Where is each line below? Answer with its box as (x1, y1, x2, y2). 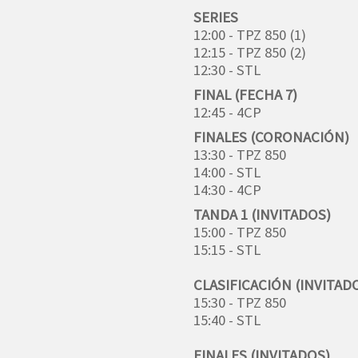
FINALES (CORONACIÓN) (193, 127, 349, 146)
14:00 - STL (193, 162, 261, 181)
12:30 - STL (193, 60, 261, 79)
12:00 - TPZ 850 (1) (193, 25, 306, 44)
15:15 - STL (193, 240, 261, 259)
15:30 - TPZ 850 (193, 292, 286, 312)
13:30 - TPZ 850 (193, 145, 286, 164)
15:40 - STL (193, 310, 261, 329)
